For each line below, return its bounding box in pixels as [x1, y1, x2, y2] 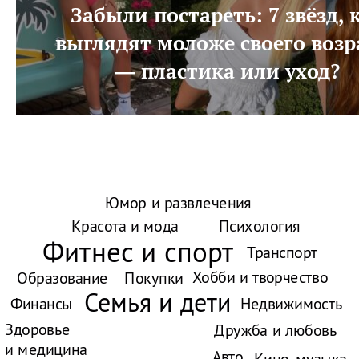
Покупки [124, 268, 184, 289]
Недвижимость [240, 293, 343, 315]
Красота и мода [71, 215, 179, 236]
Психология [219, 215, 301, 236]
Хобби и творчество [192, 267, 328, 288]
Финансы [10, 293, 73, 315]
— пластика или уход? [115, 58, 340, 85]
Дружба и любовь [214, 320, 337, 341]
